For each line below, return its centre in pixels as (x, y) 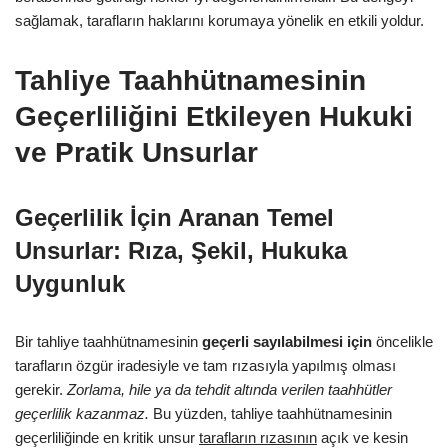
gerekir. (41, 389)
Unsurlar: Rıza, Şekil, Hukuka (181, 250)
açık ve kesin (362, 437)
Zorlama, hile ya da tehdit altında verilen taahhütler (229, 389)
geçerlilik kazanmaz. (82, 413)
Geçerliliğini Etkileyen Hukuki (214, 116)
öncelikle (402, 341)
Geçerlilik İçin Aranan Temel (174, 217)
